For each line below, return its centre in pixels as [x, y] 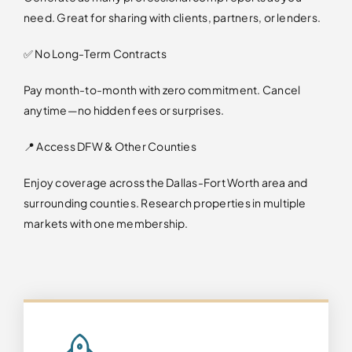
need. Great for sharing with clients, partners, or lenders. [172, 17]
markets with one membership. [106, 223]
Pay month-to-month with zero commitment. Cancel [162, 89]
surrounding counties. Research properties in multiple [165, 202]
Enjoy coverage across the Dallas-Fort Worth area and [165, 182]
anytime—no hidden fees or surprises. [124, 110]
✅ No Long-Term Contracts [95, 53]
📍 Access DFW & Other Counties [110, 146]
